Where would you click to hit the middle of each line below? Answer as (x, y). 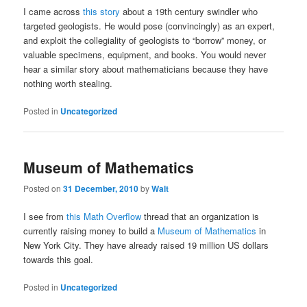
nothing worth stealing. (68, 83)
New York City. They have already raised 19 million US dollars (146, 245)
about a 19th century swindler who (189, 11)
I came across (53, 11)
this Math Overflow (104, 217)
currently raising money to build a (91, 231)
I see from (45, 217)
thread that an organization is (200, 217)
